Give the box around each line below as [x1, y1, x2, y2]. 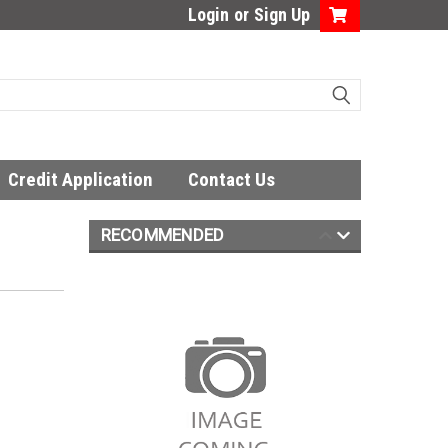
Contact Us [188, 168, 275, 191]
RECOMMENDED [100, 225, 225, 245]
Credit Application [8, 168, 153, 191]
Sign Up [254, 4, 310, 25]
